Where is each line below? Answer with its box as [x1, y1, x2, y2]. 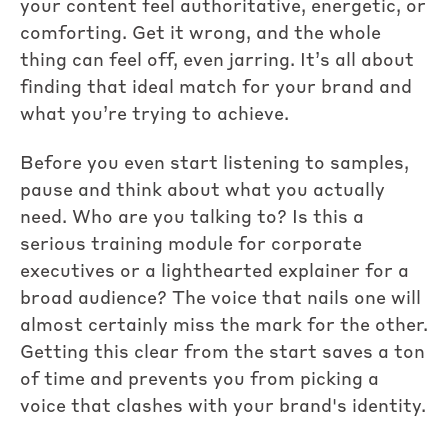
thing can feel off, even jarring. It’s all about [20, 51, 414, 70]
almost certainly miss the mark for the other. [20, 317, 428, 336]
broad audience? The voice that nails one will [20, 290, 421, 309]
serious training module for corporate [20, 236, 362, 255]
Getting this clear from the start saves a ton [20, 344, 425, 363]
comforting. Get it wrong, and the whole [20, 24, 381, 43]
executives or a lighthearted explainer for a [20, 263, 409, 282]
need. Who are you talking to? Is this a [20, 209, 364, 228]
